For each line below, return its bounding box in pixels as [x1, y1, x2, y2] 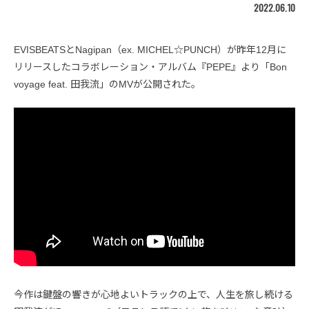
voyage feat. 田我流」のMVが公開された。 [14, 79, 201, 90]
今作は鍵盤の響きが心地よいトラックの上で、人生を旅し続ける [14, 288, 293, 300]
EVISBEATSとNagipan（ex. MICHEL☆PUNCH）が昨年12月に [14, 44, 286, 56]
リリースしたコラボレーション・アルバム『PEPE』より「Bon [14, 61, 287, 73]
